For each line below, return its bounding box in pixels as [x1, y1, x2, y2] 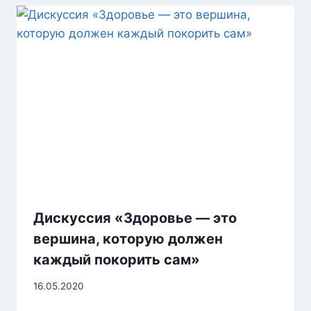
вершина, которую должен [33, 230, 223, 247]
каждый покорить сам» [33, 251, 200, 268]
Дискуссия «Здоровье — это [33, 209, 237, 226]
